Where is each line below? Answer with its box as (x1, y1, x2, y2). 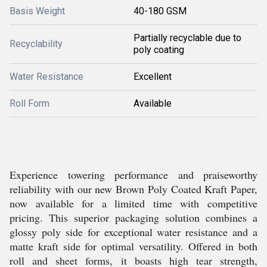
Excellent (133, 71, 172, 83)
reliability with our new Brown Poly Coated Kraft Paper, (10, 182, 257, 197)
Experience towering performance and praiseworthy (10, 167, 257, 182)
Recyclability (10, 38, 63, 50)
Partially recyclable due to (133, 32, 241, 44)
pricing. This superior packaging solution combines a (10, 210, 257, 225)
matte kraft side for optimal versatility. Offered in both (10, 239, 257, 254)
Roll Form (10, 98, 49, 110)
